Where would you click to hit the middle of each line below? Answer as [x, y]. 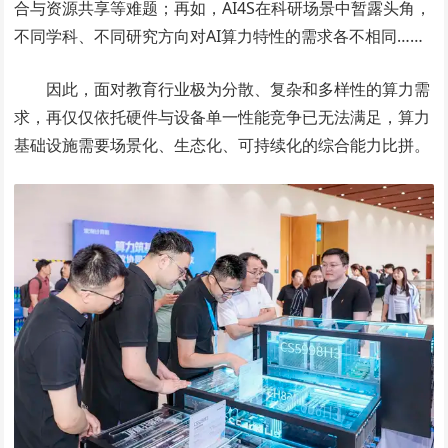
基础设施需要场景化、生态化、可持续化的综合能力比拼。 [222, 144]
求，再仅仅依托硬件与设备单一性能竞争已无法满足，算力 [222, 116]
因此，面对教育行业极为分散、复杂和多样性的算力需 [238, 88]
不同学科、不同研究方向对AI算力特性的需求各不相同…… [219, 35]
